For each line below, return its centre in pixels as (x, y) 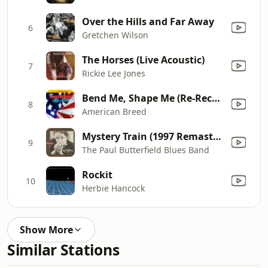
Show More (46, 230)
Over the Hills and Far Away (148, 21)
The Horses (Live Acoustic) (143, 60)
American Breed (114, 111)
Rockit (97, 174)
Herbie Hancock (113, 188)
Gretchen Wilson (115, 35)
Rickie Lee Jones (114, 73)
